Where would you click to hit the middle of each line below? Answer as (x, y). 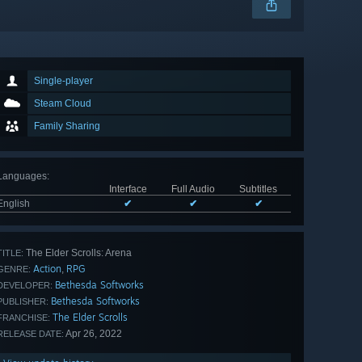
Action (47, 268)
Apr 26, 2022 (93, 333)
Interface (128, 189)
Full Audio (193, 189)
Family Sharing (67, 126)
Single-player (63, 80)
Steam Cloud (63, 103)
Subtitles (258, 189)
